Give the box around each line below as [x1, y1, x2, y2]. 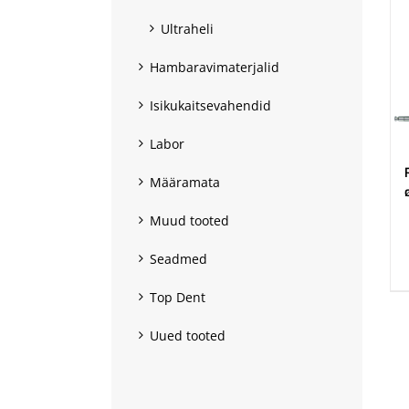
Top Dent [150, 288, 205, 306]
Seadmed [150, 249, 207, 267]
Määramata [150, 173, 220, 191]
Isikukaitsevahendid [150, 96, 271, 114]
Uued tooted [150, 326, 225, 344]
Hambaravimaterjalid [150, 58, 279, 76]
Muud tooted [150, 211, 229, 229]
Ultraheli [161, 19, 214, 37]
